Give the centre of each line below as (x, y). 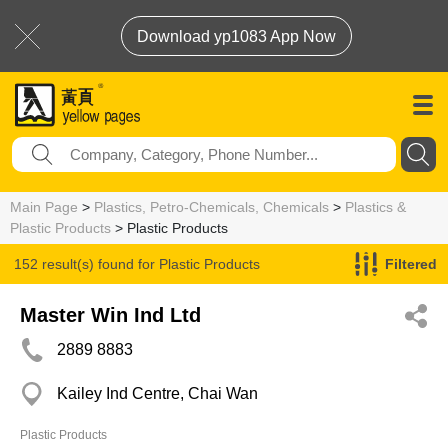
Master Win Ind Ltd (110, 315)
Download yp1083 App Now (236, 36)
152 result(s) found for (86, 264)
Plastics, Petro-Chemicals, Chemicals (211, 207)
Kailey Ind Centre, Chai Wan (157, 393)
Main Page (44, 207)
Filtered (411, 264)
